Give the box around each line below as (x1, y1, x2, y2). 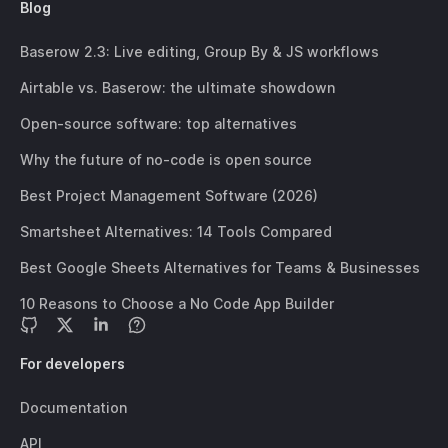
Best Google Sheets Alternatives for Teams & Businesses (20, 259, 420, 276)
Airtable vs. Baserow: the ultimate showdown (20, 79, 335, 96)
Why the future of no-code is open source (20, 151, 312, 168)
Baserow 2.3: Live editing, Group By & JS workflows (20, 43, 379, 60)
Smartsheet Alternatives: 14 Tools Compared (20, 223, 332, 240)
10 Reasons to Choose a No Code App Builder (20, 295, 334, 312)
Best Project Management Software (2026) (20, 187, 318, 204)
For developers (20, 355, 125, 373)
